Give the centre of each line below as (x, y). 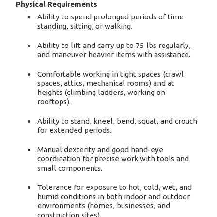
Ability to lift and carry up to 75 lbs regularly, (114, 45)
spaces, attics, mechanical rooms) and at (106, 83)
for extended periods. (75, 130)
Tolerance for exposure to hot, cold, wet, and (115, 187)
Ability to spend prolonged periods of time (111, 16)
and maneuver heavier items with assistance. (114, 54)
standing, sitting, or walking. (85, 26)
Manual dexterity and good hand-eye (101, 149)
